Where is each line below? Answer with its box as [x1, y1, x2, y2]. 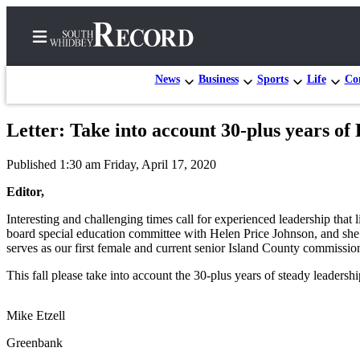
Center [51, 245, 96, 262]
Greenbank [6, 335, 63, 350]
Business [198, 72, 239, 85]
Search [51, 166, 96, 183]
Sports [256, 72, 288, 85]
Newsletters [51, 197, 125, 214]
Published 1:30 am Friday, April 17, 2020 [6, 157, 216, 171]
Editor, [6, 184, 44, 198]
